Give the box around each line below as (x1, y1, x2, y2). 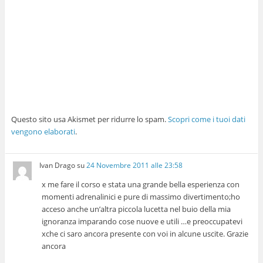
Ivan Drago (39, 160, 76, 171)
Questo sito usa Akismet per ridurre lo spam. (11, 113, 168, 124)
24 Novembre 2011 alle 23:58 (86, 160, 183, 171)
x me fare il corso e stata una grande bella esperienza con (42, 179, 240, 190)
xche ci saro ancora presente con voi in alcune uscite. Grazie (42, 228, 249, 240)
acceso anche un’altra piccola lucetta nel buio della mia (42, 204, 231, 215)
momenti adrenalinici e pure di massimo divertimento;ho (42, 191, 241, 203)
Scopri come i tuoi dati (167, 113, 245, 124)
